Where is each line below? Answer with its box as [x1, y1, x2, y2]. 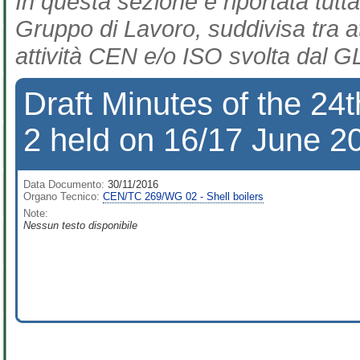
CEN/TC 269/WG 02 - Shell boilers [103, 190, 264, 202]
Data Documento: [23, 178, 104, 190]
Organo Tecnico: [23, 190, 100, 202]
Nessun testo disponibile [23, 219, 137, 231]
